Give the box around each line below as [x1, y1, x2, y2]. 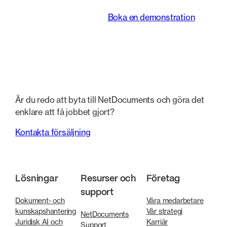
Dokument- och [15, 196, 65, 205]
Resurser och [81, 174, 137, 184]
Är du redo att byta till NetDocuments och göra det [15, 94, 204, 105]
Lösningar [15, 174, 58, 184]
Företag [146, 174, 180, 184]
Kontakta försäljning [15, 127, 91, 138]
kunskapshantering [15, 207, 76, 216]
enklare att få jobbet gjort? [15, 106, 115, 117]
